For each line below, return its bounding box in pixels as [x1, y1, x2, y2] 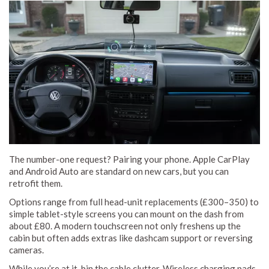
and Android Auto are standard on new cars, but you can [9, 165, 229, 177]
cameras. [9, 244, 44, 255]
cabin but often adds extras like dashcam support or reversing [9, 232, 253, 243]
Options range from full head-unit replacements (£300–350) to [9, 196, 259, 207]
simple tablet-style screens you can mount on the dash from [9, 208, 244, 219]
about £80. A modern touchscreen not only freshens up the [9, 220, 241, 231]
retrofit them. [9, 177, 62, 189]
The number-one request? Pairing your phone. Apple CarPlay [9, 153, 250, 165]
